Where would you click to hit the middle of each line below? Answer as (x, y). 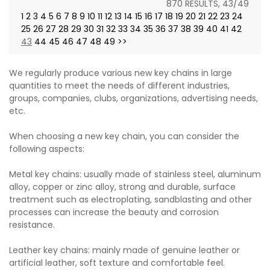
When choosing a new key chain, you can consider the (124, 137)
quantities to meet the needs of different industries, (119, 86)
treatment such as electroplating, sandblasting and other (130, 200)
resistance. (32, 225)
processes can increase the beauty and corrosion (114, 212)
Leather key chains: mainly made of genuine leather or (124, 250)
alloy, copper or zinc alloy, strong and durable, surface (122, 187)
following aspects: (47, 149)
